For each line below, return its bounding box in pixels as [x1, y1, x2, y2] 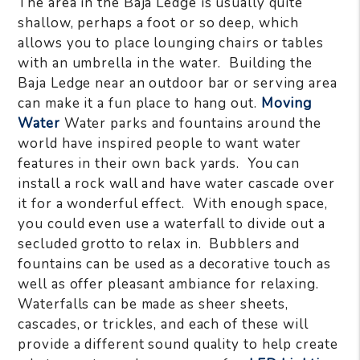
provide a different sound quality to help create [18, 334, 338, 354]
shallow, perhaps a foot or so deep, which [18, 13, 300, 32]
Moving [260, 93, 313, 112]
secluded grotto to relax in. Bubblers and [18, 234, 301, 253]
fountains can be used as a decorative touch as [18, 254, 331, 273]
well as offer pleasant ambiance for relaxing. [18, 274, 323, 293]
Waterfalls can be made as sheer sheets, [18, 294, 288, 313]
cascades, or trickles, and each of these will [18, 314, 309, 333]
